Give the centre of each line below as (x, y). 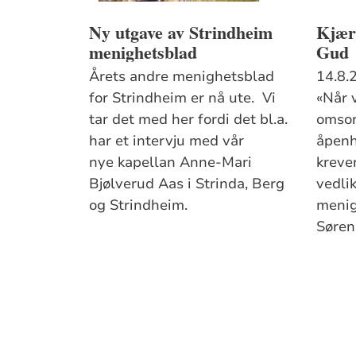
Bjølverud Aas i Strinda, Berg (187, 183)
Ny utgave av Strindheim (181, 32)
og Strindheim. (139, 205)
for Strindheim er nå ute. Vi (183, 97)
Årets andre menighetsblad (182, 76)
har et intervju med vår (167, 140)
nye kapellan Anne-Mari (171, 162)
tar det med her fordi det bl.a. (189, 119)
